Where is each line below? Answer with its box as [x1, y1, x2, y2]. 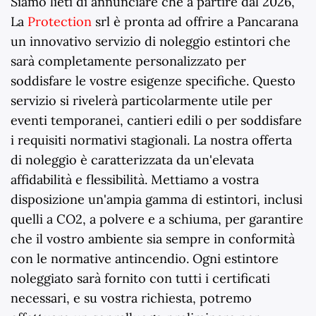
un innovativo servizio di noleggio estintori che [11, 33, 291, 50]
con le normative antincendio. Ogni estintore [11, 250, 279, 267]
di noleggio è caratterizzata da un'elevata [11, 152, 254, 169]
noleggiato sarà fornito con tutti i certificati [11, 270, 270, 287]
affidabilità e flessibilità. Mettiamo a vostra [11, 171, 259, 188]
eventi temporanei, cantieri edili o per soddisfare [11, 112, 302, 129]
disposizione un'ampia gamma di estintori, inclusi [11, 191, 303, 208]
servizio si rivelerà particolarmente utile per [11, 92, 272, 109]
